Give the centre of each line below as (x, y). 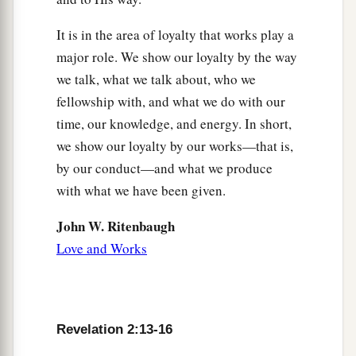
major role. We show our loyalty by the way (177, 57)
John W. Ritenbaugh (116, 226)
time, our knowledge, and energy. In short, (174, 124)
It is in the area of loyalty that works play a (175, 35)
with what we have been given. (141, 191)
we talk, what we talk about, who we (156, 79)
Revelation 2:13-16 (114, 330)
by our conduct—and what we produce (164, 168)
